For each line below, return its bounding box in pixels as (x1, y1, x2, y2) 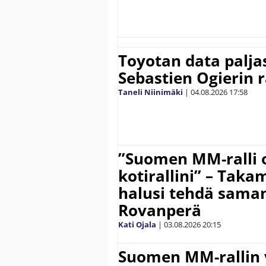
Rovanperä (118, 199, 201, 221)
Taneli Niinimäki (118, 86, 183, 97)
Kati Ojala (118, 218, 156, 230)
